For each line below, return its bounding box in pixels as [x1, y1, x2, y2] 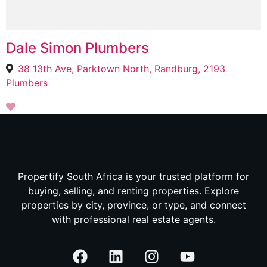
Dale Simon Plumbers [6, 39, 149, 57]
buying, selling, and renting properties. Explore [28, 185, 239, 197]
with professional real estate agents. [51, 213, 216, 225]
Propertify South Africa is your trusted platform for [18, 170, 249, 182]
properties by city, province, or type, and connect [21, 199, 246, 211]
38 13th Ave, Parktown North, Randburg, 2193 [18, 63, 225, 74]
